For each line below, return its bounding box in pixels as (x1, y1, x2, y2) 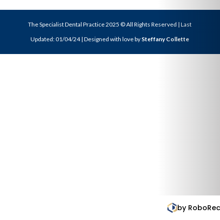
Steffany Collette (141, 35, 190, 43)
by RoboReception (116, 203, 183, 213)
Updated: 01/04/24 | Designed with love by (30, 35, 142, 43)
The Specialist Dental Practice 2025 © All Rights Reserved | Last (28, 21, 192, 28)
